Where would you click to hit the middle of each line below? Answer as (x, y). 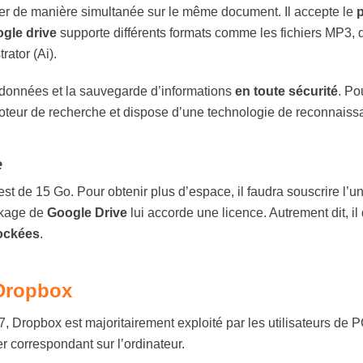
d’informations (191, 91)
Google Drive (87, 213)
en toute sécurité (286, 91)
